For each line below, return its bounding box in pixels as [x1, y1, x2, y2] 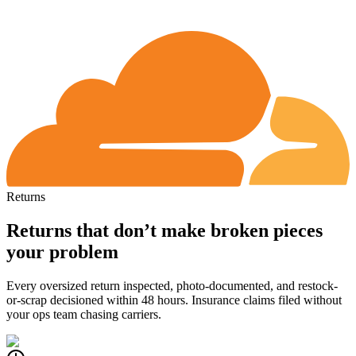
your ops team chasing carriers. [6, 307, 161, 321]
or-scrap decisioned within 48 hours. [6, 292, 192, 307]
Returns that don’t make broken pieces [6, 219, 323, 241]
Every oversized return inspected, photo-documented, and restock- [6, 278, 338, 292]
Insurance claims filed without [192, 292, 342, 307]
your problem [6, 241, 118, 262]
